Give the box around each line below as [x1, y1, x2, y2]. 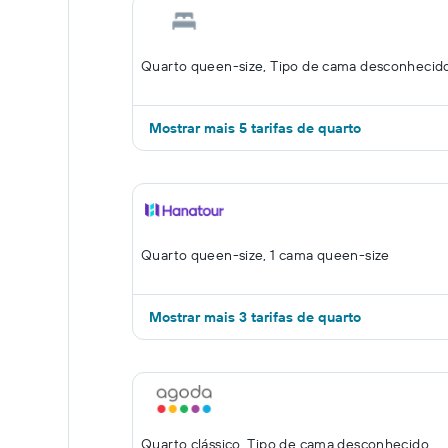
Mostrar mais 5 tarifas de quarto [149, 119, 361, 137]
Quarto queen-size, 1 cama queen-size [141, 246, 390, 264]
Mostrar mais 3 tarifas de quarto [149, 308, 361, 326]
